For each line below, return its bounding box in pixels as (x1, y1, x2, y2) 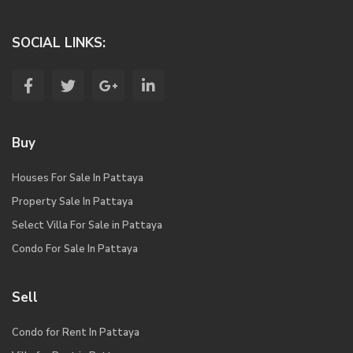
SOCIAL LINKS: (12, 34, 106, 53)
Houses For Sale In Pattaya (12, 171, 144, 186)
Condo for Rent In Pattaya (12, 325, 140, 340)
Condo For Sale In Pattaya (12, 242, 139, 257)
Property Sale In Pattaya (12, 195, 134, 210)
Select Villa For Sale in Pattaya (12, 218, 163, 233)
